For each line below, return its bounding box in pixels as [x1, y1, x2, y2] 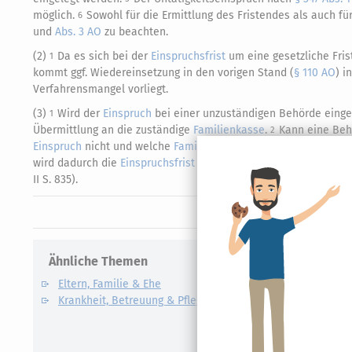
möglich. [33, 9, 78, 22]
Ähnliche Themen [49, 254, 148, 269]
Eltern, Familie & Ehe [58, 277, 161, 291]
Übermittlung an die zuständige [33, 123, 193, 137]
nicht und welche [82, 140, 174, 153]
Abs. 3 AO [55, 25, 101, 38]
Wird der [57, 107, 103, 120]
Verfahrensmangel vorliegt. [33, 82, 168, 96]
